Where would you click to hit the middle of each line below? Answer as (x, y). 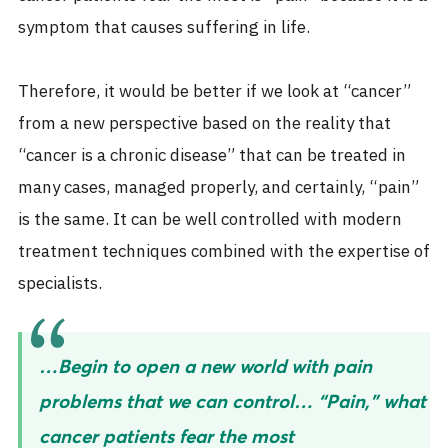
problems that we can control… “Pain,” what (232, 401)
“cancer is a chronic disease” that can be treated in (212, 155)
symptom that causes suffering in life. (164, 27)
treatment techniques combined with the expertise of (224, 251)
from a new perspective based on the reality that (204, 123)
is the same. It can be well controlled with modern (210, 219)
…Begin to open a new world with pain (205, 366)
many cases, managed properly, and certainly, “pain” (218, 187)
